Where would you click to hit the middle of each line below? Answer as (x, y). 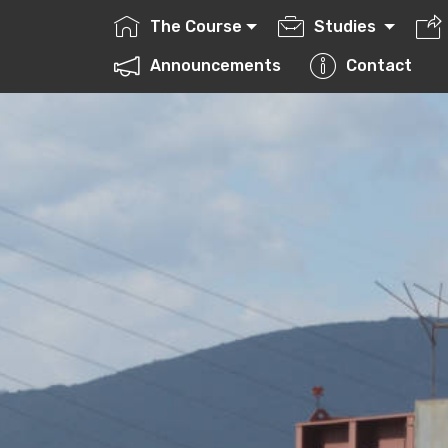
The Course (196, 27)
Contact (379, 65)
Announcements (220, 65)
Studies (347, 27)
